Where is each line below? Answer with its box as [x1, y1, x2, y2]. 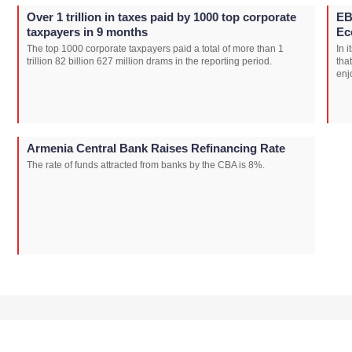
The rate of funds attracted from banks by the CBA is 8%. [27, 159, 265, 170]
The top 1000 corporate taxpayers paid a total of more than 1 [27, 42, 284, 54]
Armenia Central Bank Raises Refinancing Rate [27, 141, 285, 155]
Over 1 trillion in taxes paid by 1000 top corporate [27, 9, 296, 24]
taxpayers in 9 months [27, 24, 148, 38]
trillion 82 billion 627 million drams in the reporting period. [27, 55, 272, 67]
